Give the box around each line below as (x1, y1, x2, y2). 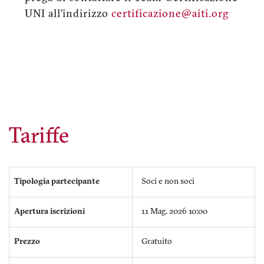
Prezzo (14, 237, 40, 247)
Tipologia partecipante (14, 177, 100, 187)
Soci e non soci (141, 177, 194, 187)
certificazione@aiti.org (111, 9, 229, 21)
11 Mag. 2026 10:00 (141, 207, 207, 217)
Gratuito (141, 237, 172, 247)
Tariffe (9, 127, 69, 148)
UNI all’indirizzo (25, 9, 111, 21)
